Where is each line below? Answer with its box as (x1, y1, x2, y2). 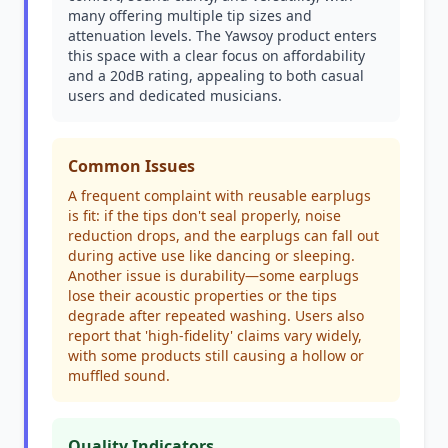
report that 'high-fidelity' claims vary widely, (68, 326, 362, 345)
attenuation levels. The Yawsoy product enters (68, 26, 377, 45)
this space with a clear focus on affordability (68, 46, 365, 65)
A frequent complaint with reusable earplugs (68, 186, 371, 205)
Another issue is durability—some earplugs (68, 266, 359, 285)
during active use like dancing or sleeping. (68, 246, 355, 265)
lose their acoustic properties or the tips (68, 286, 337, 305)
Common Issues (68, 155, 195, 177)
